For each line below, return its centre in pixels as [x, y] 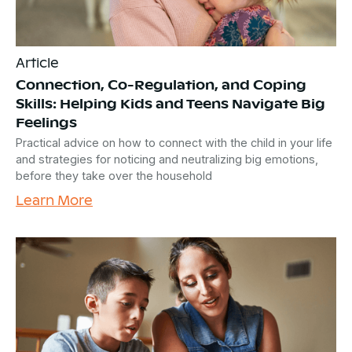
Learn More [54, 199]
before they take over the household [114, 175]
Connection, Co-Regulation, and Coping [161, 84]
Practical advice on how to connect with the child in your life [174, 142]
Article [37, 62]
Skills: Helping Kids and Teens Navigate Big [170, 103]
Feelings [46, 121]
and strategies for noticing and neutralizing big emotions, [167, 159]
